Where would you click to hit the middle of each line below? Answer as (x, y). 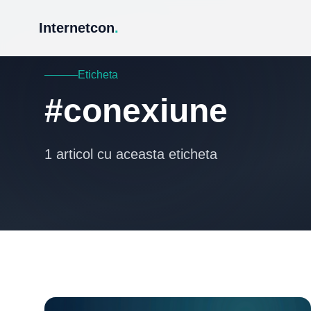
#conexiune (136, 111)
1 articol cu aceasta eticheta (131, 154)
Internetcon (77, 28)
